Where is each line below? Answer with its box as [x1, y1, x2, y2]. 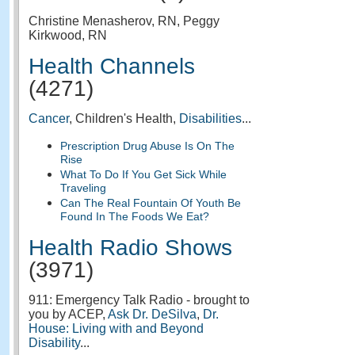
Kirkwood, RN [29, 29, 107, 42]
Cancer [29, 112, 69, 125]
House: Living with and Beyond [29, 322, 204, 335]
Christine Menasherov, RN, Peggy [29, 14, 219, 28]
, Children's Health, [69, 112, 179, 125]
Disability [29, 336, 80, 349]
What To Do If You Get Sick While [60, 168, 227, 181]
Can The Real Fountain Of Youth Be [60, 197, 241, 209]
